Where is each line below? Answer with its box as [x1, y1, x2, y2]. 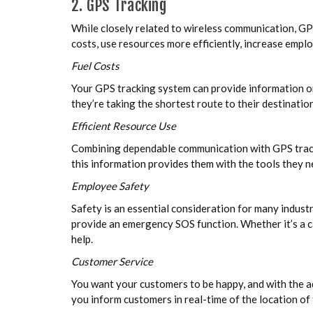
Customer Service [71, 254, 153, 268]
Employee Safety [71, 179, 149, 192]
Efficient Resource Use [71, 119, 176, 132]
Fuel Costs [71, 59, 119, 72]
